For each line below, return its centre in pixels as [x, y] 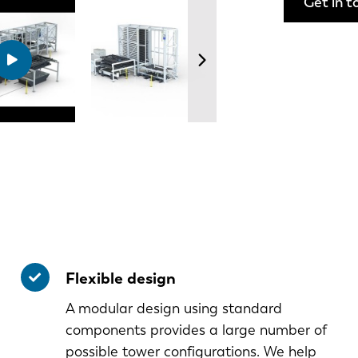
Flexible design [120, 278]
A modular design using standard [173, 309]
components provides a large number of [196, 330]
